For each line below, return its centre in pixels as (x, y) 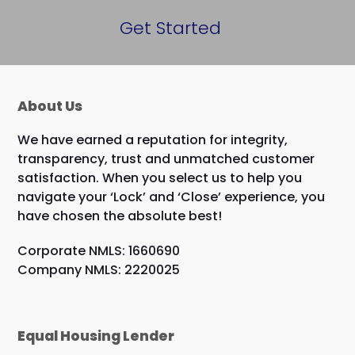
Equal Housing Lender (96, 336)
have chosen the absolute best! (120, 216)
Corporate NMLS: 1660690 (99, 250)
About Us (50, 106)
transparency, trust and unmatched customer (166, 158)
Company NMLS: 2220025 (99, 269)
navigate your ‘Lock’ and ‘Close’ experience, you (172, 197)
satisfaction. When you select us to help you (160, 177)
